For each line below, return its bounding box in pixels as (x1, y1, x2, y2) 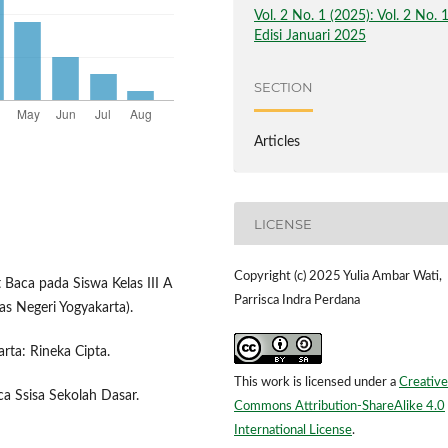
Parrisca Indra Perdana (234, 294, 360, 308)
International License (234, 424, 352, 438)
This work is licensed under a (234, 376, 399, 390)
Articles (254, 135, 301, 149)
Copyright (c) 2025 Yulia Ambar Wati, (234, 270, 442, 284)
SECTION (254, 79, 314, 96)
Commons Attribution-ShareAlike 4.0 (234, 400, 445, 414)
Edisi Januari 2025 (254, 28, 367, 43)
